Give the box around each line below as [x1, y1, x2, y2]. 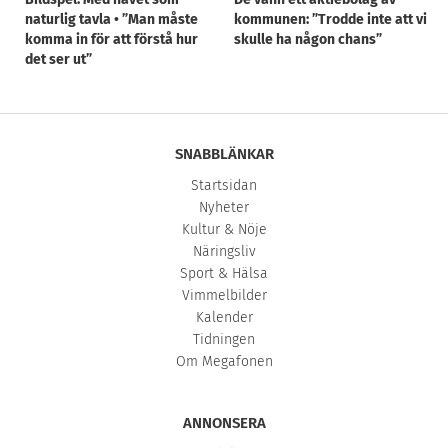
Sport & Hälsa [180, 265, 268, 283]
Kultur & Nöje [181, 221, 267, 239]
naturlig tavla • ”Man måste [25, 11, 198, 29]
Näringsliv [192, 243, 256, 261]
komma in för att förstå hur [25, 31, 198, 49]
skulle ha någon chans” [234, 31, 382, 49]
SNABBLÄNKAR [174, 145, 274, 164]
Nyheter [199, 199, 249, 217]
